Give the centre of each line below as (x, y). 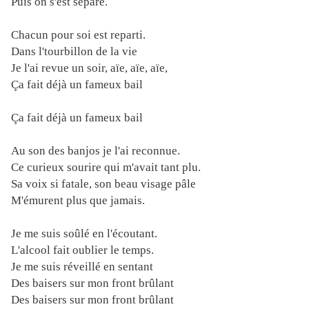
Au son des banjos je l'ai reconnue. (96, 150)
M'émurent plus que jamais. (78, 200)
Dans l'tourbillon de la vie (74, 51)
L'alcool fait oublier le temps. (82, 250)
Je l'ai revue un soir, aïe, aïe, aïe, (89, 68)
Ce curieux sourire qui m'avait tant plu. (106, 167)
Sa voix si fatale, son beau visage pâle (103, 183)
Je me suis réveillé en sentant (82, 266)
